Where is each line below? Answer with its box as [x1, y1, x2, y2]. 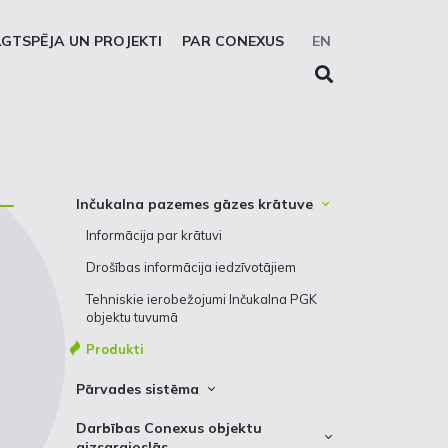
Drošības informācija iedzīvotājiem [86, 259, 296, 275]
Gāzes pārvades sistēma [86, 412, 239, 428]
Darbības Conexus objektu [76, 419, 262, 437]
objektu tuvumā [86, 309, 178, 325]
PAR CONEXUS [182, 32, 284, 50]
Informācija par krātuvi [86, 227, 222, 243]
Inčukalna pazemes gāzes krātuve [76, 195, 313, 213]
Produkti [86, 341, 144, 357]
